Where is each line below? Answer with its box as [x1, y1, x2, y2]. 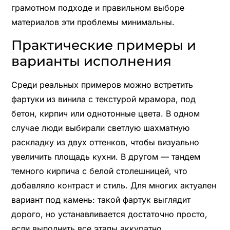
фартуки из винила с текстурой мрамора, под [11, 93, 196, 104]
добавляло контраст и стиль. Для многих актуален [11, 180, 216, 190]
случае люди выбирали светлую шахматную [11, 122, 189, 133]
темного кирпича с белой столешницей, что [11, 165, 187, 176]
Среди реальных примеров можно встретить [11, 79, 193, 90]
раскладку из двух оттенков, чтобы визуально [11, 137, 199, 147]
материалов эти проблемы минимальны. [11, 16, 175, 27]
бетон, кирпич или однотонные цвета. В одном [11, 108, 200, 119]
